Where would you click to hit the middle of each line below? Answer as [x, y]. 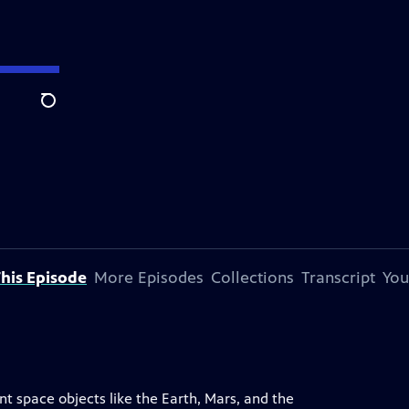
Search [63, 110]
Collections [252, 278]
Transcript [338, 278]
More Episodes [149, 278]
